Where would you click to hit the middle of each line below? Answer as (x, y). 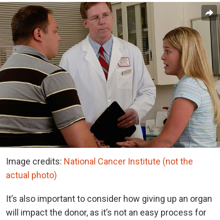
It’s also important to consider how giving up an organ (109, 198)
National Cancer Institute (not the (128, 161)
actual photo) (31, 175)
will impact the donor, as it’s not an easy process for (106, 212)
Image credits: (35, 161)
